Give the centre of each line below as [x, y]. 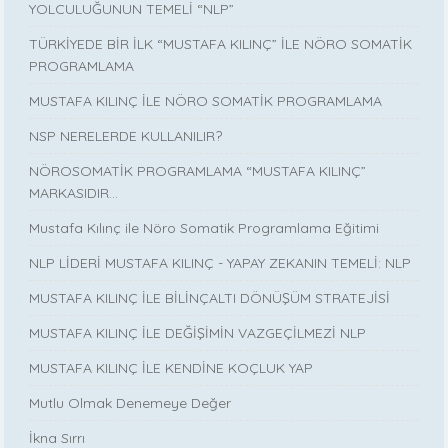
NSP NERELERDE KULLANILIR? [126, 135]
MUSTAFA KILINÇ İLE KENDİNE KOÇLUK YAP [171, 367]
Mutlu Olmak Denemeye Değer [130, 402]
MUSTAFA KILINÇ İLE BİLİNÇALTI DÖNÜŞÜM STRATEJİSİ [210, 297]
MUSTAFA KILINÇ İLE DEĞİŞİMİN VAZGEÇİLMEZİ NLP [198, 332]
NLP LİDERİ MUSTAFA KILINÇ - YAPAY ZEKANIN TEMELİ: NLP [220, 262]
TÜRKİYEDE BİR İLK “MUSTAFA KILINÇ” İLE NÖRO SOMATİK [221, 43]
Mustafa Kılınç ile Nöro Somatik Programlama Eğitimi [204, 227]
